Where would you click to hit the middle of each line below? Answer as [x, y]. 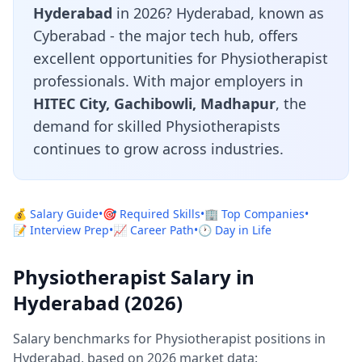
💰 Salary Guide [56, 214]
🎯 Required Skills [152, 214]
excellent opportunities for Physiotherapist [181, 58]
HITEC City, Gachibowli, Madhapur [154, 103]
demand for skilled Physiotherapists [157, 126]
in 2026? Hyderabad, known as [218, 13]
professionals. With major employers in [168, 81]
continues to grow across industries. [158, 149]
